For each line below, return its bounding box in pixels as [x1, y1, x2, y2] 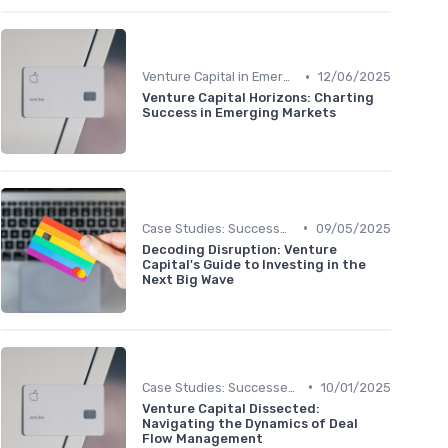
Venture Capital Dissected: [142, 400, 320, 416]
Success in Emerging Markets [142, 105, 336, 121]
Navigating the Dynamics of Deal [142, 415, 358, 431]
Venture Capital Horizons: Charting [142, 90, 374, 106]
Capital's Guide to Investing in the [142, 256, 366, 272]
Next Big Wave [142, 271, 234, 287]
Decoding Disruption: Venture [142, 241, 337, 257]
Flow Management [142, 430, 263, 446]
